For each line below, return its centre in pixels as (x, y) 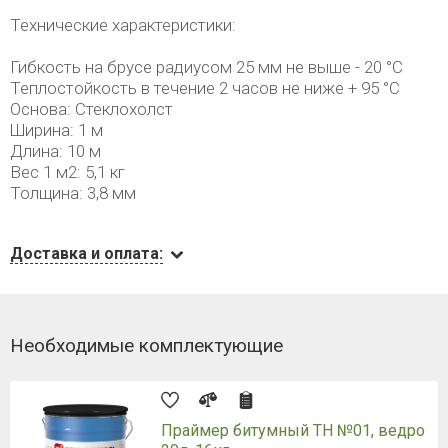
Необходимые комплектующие (146, 345)
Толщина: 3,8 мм (73, 193)
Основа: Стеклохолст (91, 109)
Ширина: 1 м (56, 130)
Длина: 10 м (55, 151)
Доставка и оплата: (86, 253)
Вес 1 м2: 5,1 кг (67, 172)
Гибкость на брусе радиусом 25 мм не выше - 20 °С (206, 67)
